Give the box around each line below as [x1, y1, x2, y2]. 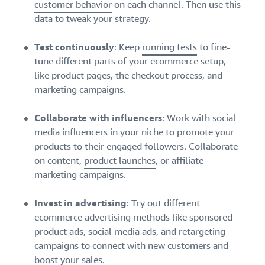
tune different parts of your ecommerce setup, [34, 55, 226, 68]
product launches [84, 154, 156, 167]
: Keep [114, 41, 142, 54]
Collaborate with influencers [34, 112, 162, 125]
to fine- [197, 41, 230, 54]
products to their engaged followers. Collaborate [34, 140, 238, 153]
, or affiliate [156, 154, 203, 167]
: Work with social [162, 112, 236, 125]
